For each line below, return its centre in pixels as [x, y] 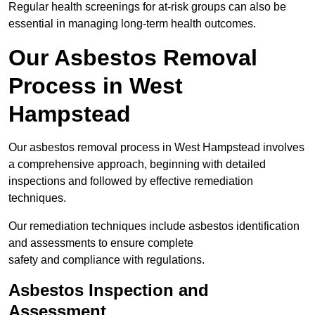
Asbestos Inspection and [109, 290]
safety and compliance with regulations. [107, 260]
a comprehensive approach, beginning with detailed [137, 165]
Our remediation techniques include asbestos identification [154, 226]
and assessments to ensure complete [101, 243]
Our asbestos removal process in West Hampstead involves [156, 148]
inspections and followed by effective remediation [131, 181]
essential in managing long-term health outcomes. [132, 24]
